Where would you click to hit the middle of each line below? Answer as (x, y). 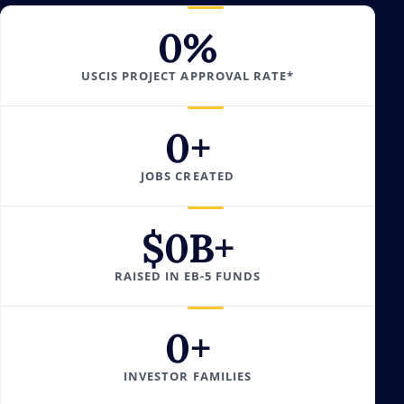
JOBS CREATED (188, 176)
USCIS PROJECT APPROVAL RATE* (188, 76)
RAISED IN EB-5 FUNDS (188, 276)
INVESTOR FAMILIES (188, 376)
